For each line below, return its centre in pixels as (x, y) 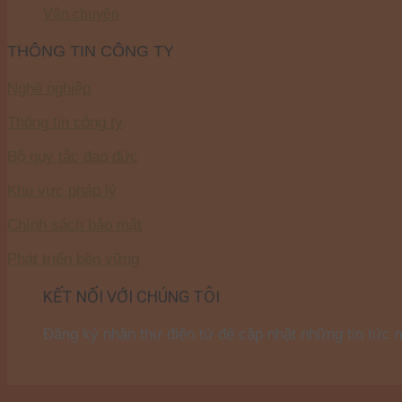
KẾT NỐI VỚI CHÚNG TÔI (131, 296)
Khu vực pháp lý (62, 190)
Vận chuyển (81, 14)
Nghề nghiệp (49, 89)
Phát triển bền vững (73, 258)
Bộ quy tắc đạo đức (73, 157)
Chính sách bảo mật (74, 224)
